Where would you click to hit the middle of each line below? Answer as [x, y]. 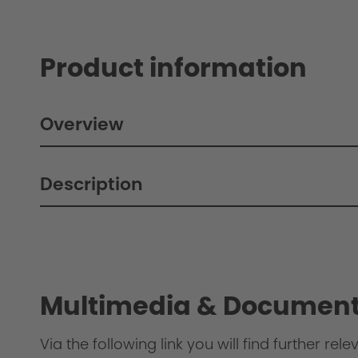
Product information [173, 67]
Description [91, 184]
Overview [82, 124]
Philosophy [96, 257]
